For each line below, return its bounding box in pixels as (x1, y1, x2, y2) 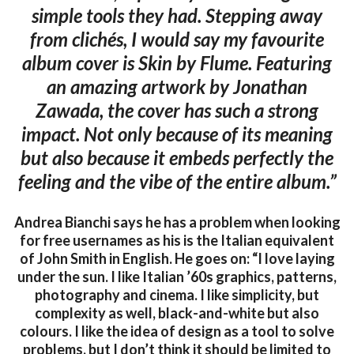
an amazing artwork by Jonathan (47, 74, 307, 98)
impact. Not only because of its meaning (21, 122, 333, 145)
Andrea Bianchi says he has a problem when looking (13, 213, 341, 232)
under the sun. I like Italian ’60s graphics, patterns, (17, 268, 337, 286)
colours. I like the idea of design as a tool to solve (20, 322, 334, 341)
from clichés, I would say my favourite (30, 27, 324, 51)
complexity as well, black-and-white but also (35, 304, 319, 322)
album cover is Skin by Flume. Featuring (22, 51, 332, 74)
